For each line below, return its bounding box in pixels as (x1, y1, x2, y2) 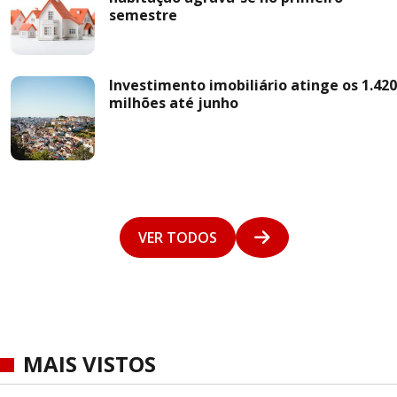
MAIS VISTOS (23, 349, 156, 378)
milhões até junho (109, 93, 238, 113)
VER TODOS (137, 228, 217, 247)
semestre (109, 5, 177, 25)
